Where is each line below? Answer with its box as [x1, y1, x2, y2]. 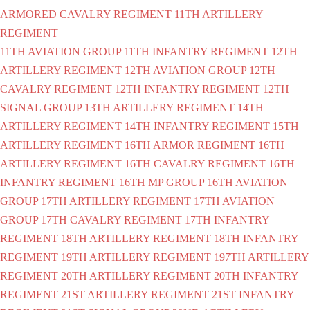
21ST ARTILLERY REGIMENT [61, 288, 209, 300]
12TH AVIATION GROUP [125, 64, 246, 76]
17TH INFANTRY [185, 213, 269, 226]
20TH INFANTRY [214, 269, 298, 282]
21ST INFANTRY [212, 288, 294, 300]
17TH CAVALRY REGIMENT [41, 213, 182, 226]
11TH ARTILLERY [174, 8, 263, 20]
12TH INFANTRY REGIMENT [115, 82, 260, 95]
